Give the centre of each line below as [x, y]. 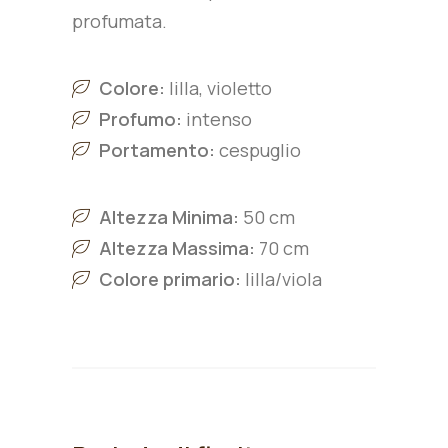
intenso [217, 119]
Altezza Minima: [169, 217]
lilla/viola [281, 279]
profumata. [119, 21]
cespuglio [258, 150]
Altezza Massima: [177, 248]
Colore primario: [170, 279]
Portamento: [157, 150]
